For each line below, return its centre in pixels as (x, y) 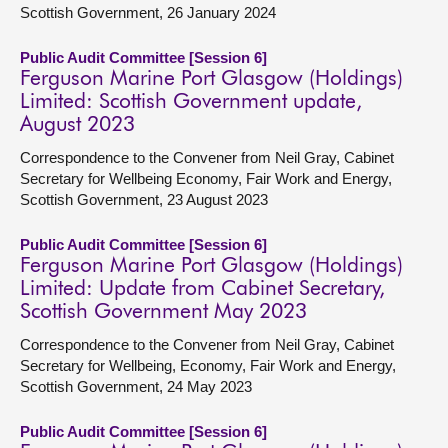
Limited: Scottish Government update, (191, 102)
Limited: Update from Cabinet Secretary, (202, 289)
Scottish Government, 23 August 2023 (144, 199)
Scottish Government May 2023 (163, 312)
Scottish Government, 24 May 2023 (136, 386)
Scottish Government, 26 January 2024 (148, 12)
